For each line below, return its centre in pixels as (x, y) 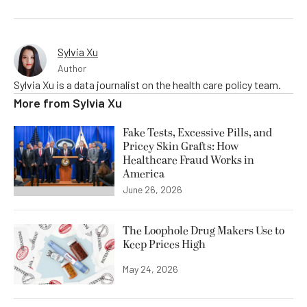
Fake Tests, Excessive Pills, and (197, 133)
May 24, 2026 (150, 269)
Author (72, 68)
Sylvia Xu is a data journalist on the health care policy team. (147, 84)
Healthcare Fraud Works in (188, 160)
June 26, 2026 (152, 189)
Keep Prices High (164, 244)
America (144, 174)
